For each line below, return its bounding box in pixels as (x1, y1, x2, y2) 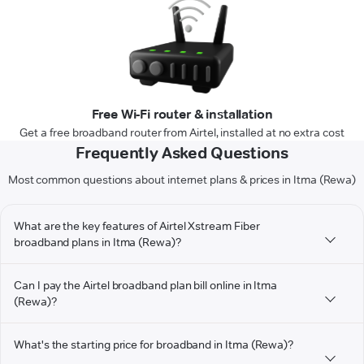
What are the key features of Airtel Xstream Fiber (14, 219, 260, 234)
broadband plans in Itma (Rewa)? (14, 235, 181, 250)
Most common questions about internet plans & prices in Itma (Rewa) (7, 172, 357, 188)
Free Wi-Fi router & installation (91, 106, 273, 123)
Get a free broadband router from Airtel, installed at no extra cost (19, 125, 344, 141)
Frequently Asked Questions (76, 143, 288, 163)
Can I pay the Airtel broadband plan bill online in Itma (14, 278, 278, 293)
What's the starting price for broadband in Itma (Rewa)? (14, 337, 294, 353)
